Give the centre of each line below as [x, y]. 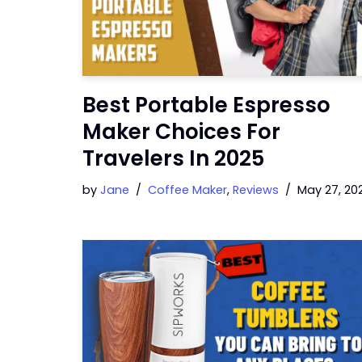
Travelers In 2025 [173, 158]
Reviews [256, 189]
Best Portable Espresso [206, 105]
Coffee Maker [187, 189]
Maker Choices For [181, 131]
